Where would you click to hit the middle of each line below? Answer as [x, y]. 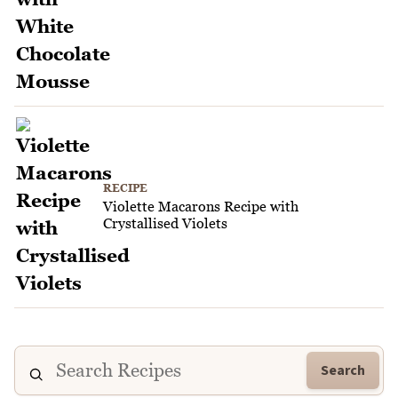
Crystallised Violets [165, 223]
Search [343, 370]
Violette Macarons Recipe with [201, 207]
